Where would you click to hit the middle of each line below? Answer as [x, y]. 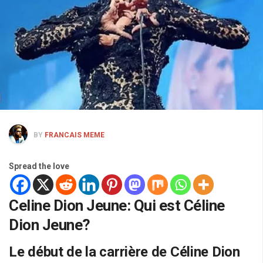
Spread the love [39, 166]
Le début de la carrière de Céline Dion [124, 252]
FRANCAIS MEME [75, 135]
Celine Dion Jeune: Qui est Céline [117, 206]
